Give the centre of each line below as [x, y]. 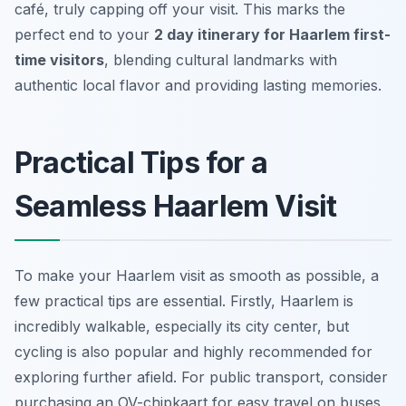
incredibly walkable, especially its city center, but [182, 326]
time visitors [59, 59]
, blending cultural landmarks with [221, 59]
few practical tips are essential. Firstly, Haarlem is [184, 300]
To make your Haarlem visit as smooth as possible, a [197, 275]
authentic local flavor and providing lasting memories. [198, 85]
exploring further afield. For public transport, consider [201, 377]
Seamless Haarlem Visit [176, 206]
